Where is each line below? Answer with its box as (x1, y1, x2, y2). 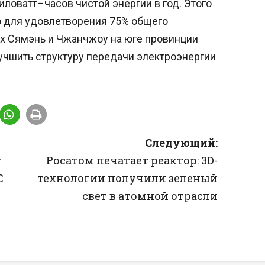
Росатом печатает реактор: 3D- (46, 153, 218, 167)
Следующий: (145, 135, 218, 150)
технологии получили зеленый (37, 170, 218, 185)
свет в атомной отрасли (82, 188, 218, 203)
